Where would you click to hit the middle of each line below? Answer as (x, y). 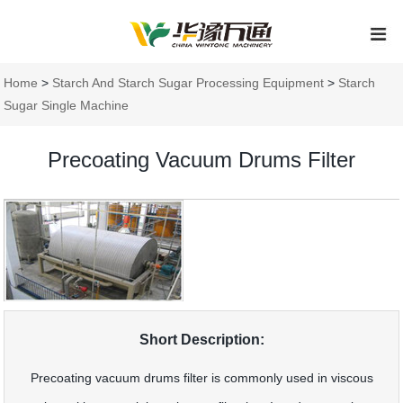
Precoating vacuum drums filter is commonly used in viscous (201, 378)
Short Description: (201, 340)
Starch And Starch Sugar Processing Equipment (188, 83)
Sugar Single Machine (67, 105)
